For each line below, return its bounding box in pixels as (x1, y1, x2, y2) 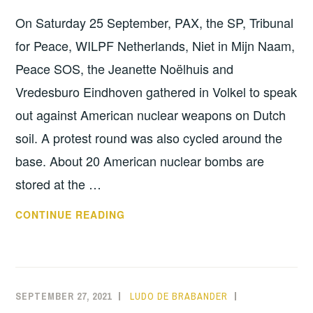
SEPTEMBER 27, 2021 (15, 290, 112, 303)
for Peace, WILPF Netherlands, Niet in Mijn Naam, (15, 36, 296, 55)
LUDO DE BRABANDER (130, 290, 228, 303)
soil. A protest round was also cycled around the (15, 129, 283, 147)
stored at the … (15, 175, 102, 194)
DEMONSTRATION (124, 207, 220, 221)
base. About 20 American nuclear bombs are (15, 152, 265, 170)
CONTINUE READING (15, 208, 126, 222)
